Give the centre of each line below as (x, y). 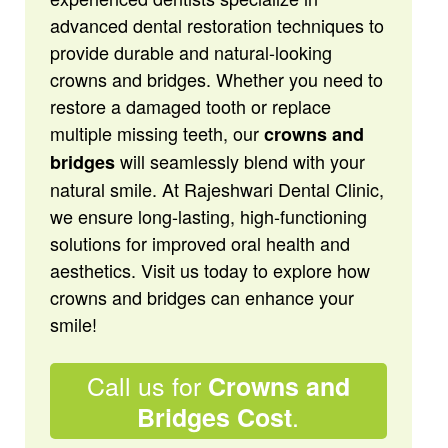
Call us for (147, 385)
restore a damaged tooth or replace (190, 106)
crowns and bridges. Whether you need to (216, 79)
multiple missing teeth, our (156, 133)
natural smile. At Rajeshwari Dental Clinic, (216, 189)
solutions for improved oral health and (199, 243)
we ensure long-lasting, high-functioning (208, 216)
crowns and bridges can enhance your (201, 297)
